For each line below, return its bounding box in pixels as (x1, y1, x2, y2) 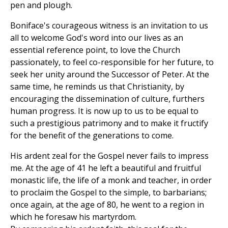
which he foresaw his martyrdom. (10, 211, 136, 223)
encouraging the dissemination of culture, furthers (10, 93, 205, 105)
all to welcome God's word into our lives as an (10, 32, 183, 44)
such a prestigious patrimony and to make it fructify (10, 118, 208, 129)
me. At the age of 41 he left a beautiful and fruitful (10, 162, 201, 174)
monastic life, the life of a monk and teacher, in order (10, 175, 212, 186)
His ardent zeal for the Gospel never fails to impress (10, 150, 209, 162)
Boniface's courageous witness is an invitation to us (10, 20, 208, 32)
